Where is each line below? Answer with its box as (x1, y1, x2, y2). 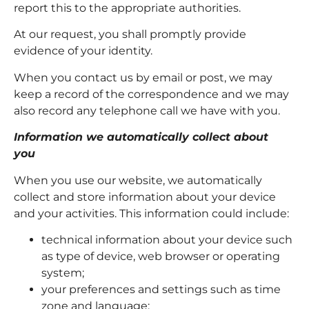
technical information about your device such (41, 233, 292, 247)
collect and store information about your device (14, 190, 276, 203)
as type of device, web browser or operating (41, 250, 280, 263)
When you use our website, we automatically (14, 173, 262, 187)
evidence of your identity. (14, 44, 158, 58)
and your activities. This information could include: (14, 206, 289, 220)
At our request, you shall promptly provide (14, 28, 246, 41)
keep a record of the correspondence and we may (14, 87, 289, 101)
